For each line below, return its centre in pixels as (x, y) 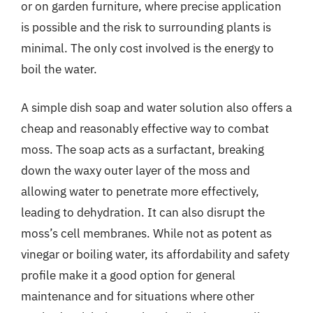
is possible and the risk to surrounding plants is (146, 27)
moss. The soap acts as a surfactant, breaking (143, 150)
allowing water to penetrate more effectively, (140, 191)
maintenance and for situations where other (138, 296)
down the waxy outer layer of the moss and (136, 170)
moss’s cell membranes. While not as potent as (146, 233)
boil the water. (59, 69)
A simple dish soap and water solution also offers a (156, 108)
